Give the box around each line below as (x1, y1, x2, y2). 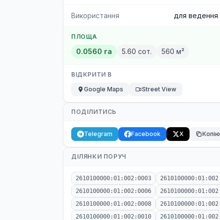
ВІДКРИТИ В (71, 71, 112, 78)
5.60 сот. (122, 47, 152, 55)
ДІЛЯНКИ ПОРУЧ (71, 153, 126, 160)
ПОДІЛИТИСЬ (71, 108, 116, 115)
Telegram (84, 130, 112, 137)
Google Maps (84, 85, 123, 93)
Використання (71, 11, 119, 20)
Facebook (131, 130, 161, 137)
